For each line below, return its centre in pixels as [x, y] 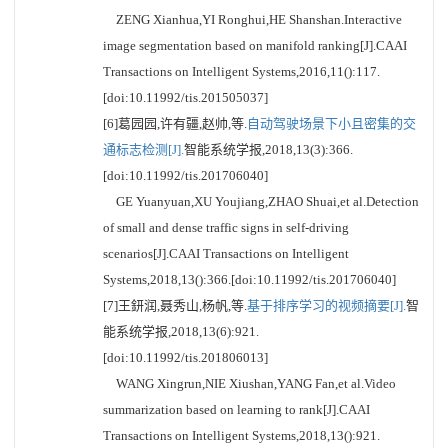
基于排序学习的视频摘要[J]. [326, 305]
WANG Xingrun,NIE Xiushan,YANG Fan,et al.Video [249, 383]
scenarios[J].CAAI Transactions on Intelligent [226, 253]
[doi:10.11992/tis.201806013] [185, 357]
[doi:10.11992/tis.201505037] [185, 97]
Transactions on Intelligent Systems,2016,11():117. [241, 71]
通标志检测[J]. [143, 149]
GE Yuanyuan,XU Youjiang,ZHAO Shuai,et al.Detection [261, 201]
